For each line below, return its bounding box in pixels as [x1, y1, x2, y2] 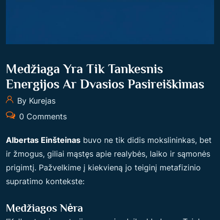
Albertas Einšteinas [6, 135, 81, 145]
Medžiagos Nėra [6, 202, 83, 214]
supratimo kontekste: [6, 176, 84, 186]
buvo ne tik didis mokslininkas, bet [81, 135, 212, 145]
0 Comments [16, 111, 67, 121]
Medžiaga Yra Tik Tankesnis [6, 62, 163, 76]
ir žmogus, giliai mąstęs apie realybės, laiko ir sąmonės [6, 149, 210, 159]
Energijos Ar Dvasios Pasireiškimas [6, 77, 204, 91]
